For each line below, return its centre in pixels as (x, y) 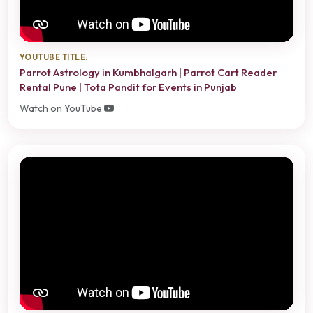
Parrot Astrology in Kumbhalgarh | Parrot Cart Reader (148, 73)
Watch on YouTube (62, 108)
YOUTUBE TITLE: (54, 57)
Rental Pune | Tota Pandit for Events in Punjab (128, 87)
